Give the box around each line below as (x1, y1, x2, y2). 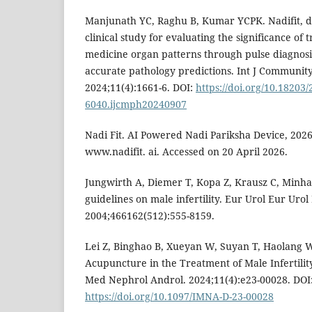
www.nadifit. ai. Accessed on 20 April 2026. (85, 145, 288, 159)
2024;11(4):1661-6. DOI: (85, 81, 196, 95)
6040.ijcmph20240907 (85, 97, 187, 111)
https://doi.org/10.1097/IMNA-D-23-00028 (85, 290, 274, 304)
